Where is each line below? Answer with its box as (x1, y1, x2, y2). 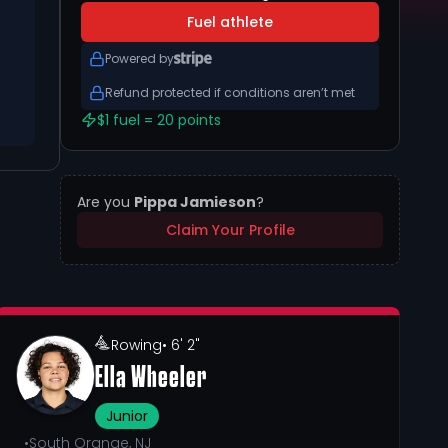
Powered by (105, 50, 174, 67)
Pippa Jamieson (134, 192, 256, 212)
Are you (77, 192, 134, 212)
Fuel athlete (187, 12, 273, 32)
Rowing (110, 335, 162, 355)
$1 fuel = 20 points (97, 110, 221, 130)
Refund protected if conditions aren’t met (105, 84, 355, 101)
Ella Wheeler (94, 365, 208, 393)
